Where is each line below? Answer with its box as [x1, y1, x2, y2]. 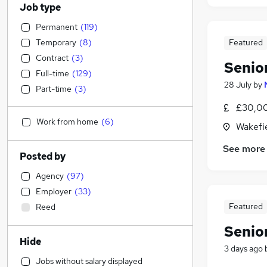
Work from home [36, 116, 98, 127]
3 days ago [224, 243, 263, 254]
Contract [36, 52, 69, 63]
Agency [36, 170, 64, 181]
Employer [36, 186, 72, 197]
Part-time [36, 83, 72, 94]
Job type [20, 1, 61, 14]
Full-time [36, 68, 69, 79]
